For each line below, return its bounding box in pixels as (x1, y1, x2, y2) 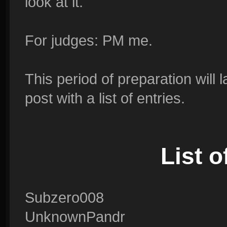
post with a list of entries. (25, 90, 185, 106)
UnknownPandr (25, 208, 125, 225)
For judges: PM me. (25, 32, 153, 49)
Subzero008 (25, 189, 104, 206)
